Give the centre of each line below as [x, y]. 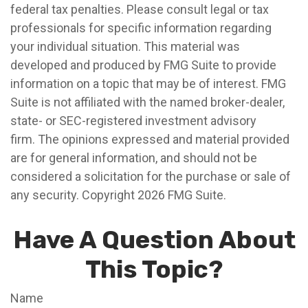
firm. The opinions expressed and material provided [150, 139]
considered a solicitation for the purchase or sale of [151, 176]
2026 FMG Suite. [182, 195]
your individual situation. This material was [125, 46]
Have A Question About [154, 240]
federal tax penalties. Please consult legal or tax [140, 9]
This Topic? [154, 269]
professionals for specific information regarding [141, 28]
